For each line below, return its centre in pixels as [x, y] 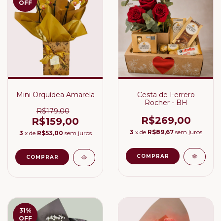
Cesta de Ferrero [166, 95]
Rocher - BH [166, 103]
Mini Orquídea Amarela [55, 95]
